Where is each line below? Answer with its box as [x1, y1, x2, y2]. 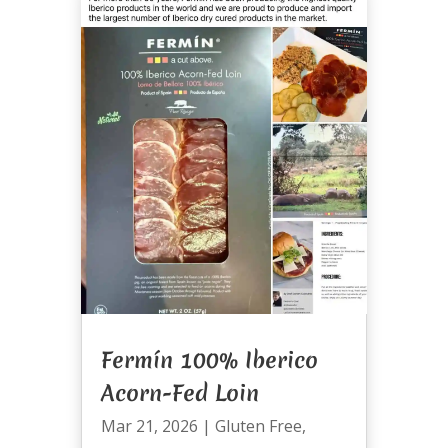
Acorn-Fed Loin [100, 377, 259, 408]
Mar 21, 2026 [100, 414, 198, 437]
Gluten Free [214, 414, 302, 437]
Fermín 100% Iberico [100, 344, 318, 375]
